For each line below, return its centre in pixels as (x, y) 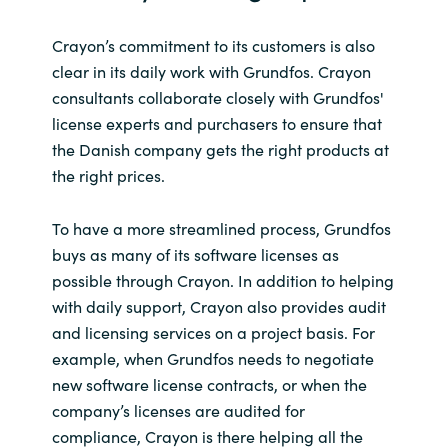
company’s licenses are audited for (178, 409)
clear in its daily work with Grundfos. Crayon (211, 70)
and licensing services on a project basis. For (213, 331)
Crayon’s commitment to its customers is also (213, 44)
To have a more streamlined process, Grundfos (221, 227)
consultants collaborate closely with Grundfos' (217, 96)
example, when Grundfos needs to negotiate (212, 357)
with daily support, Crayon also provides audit (218, 305)
